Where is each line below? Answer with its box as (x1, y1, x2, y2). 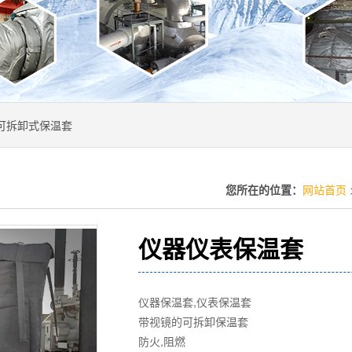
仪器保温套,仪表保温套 (138, 294, 251, 310)
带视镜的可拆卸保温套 (138, 313, 248, 329)
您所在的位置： (225, 181, 302, 197)
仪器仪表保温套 (138, 231, 303, 265)
